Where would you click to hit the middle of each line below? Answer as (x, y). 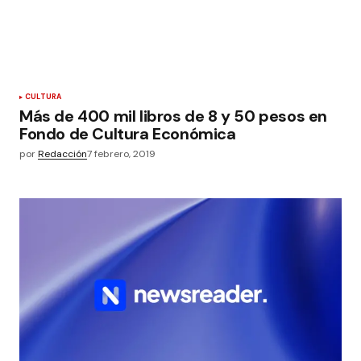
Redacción (62, 154)
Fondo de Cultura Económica (128, 134)
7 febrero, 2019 (121, 154)
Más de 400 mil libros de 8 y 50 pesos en (174, 116)
